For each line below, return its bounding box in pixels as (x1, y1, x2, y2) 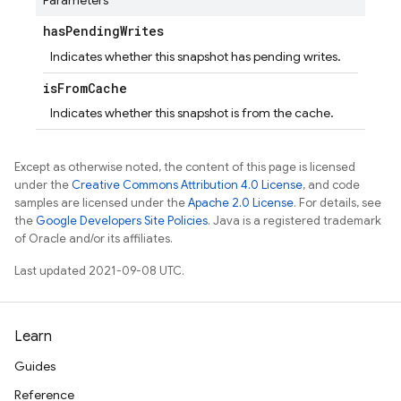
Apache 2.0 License (188, 195, 294, 210)
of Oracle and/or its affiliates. (14, 231, 173, 246)
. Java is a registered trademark (208, 213, 381, 228)
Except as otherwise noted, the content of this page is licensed (14, 159, 355, 175)
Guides (14, 358, 55, 374)
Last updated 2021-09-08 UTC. (14, 263, 184, 278)
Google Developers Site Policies (36, 213, 208, 228)
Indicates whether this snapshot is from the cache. (50, 105, 334, 121)
